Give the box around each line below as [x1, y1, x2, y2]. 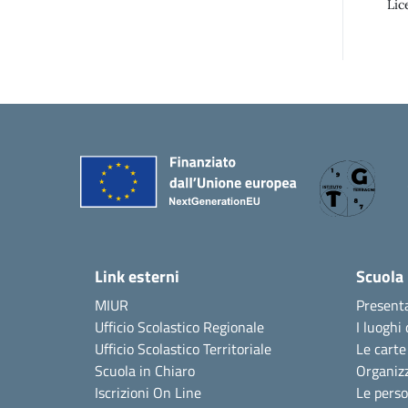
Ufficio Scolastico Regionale [95, 316, 264, 338]
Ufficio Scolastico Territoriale [95, 338, 271, 360]
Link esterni [95, 264, 179, 289]
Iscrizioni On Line [95, 382, 201, 403]
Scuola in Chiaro [95, 360, 195, 382]
